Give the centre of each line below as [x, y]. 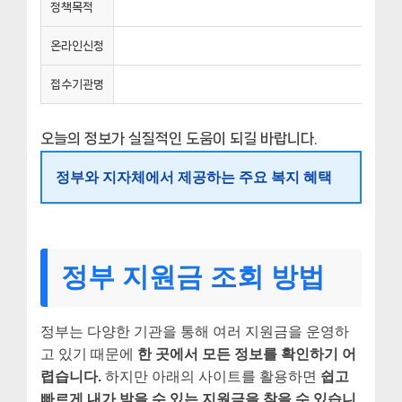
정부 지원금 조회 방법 [193, 277]
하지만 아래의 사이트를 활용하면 [211, 376]
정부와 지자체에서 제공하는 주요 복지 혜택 [194, 177]
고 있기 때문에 [89, 354]
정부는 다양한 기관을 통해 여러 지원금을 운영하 [195, 331]
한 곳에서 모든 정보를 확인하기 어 [247, 354]
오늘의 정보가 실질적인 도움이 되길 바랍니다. [179, 138]
